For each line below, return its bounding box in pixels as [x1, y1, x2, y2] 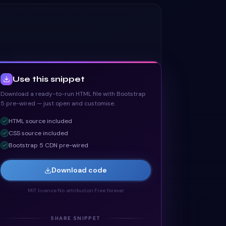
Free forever [94, 187, 124, 194]
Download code [51, 165, 107, 175]
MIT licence [27, 187, 56, 194]
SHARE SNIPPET [50, 215, 101, 221]
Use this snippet [13, 74, 85, 84]
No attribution [57, 187, 93, 194]
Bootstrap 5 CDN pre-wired [9, 141, 88, 149]
